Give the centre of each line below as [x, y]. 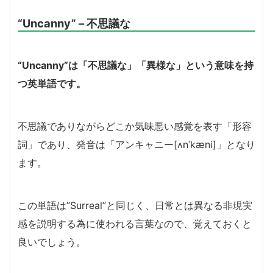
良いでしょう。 [52, 242]
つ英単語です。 [52, 84]
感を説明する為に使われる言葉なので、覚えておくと [135, 224]
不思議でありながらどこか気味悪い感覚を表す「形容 [135, 126]
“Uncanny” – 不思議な [74, 23]
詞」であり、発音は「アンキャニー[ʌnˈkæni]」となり [136, 145]
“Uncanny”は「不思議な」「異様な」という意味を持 [136, 66]
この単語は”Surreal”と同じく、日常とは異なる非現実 [135, 206]
